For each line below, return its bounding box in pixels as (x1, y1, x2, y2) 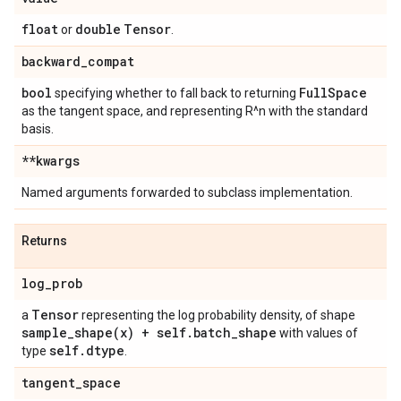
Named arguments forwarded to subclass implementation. (21, 185, 353, 200)
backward (21, 53, 81, 70)
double (75, 21, 121, 38)
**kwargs (21, 152, 80, 169)
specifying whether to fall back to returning (52, 86, 299, 100)
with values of (277, 326, 358, 340)
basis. (21, 122, 54, 136)
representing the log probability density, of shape (79, 308, 355, 322)
